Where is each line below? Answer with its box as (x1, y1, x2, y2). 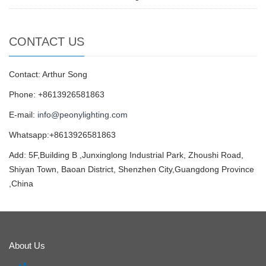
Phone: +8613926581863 (9, 90, 104, 100)
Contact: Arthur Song (9, 69, 87, 80)
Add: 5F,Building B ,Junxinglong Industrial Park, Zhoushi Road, (9, 150, 243, 160)
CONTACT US (9, 35, 84, 49)
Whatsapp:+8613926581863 (9, 130, 116, 140)
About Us (9, 240, 45, 251)
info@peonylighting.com (37, 110, 128, 120)
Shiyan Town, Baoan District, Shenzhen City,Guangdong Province (9, 164, 254, 175)
